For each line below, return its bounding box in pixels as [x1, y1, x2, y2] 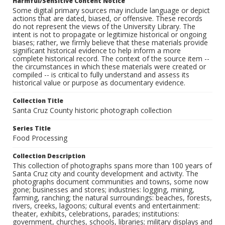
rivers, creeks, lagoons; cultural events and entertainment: [13, 201, 200, 211]
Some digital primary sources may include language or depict [13, 6, 210, 16]
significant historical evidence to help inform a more [13, 46, 181, 56]
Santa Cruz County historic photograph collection [13, 105, 172, 116]
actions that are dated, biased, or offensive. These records [13, 14, 202, 24]
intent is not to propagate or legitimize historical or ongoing [13, 30, 206, 40]
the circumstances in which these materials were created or [13, 62, 206, 72]
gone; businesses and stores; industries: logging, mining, [13, 185, 194, 195]
